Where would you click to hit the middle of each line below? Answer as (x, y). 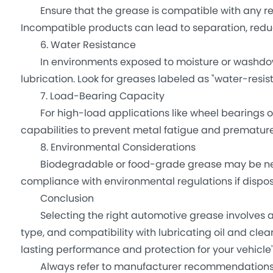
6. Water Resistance (78, 46)
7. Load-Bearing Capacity (92, 97)
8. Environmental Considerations (108, 148)
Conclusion (57, 199)
